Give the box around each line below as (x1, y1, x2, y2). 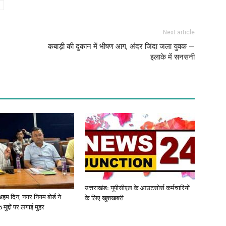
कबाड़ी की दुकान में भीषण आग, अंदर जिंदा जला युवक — (48, 42, 195, 51)
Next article (163, 29, 195, 36)
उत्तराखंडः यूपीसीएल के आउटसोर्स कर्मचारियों (85, 184, 190, 192)
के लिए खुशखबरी (85, 194, 124, 202)
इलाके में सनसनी (150, 52, 195, 62)
